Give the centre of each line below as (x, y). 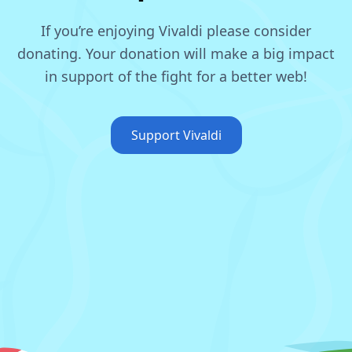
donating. (51, 53)
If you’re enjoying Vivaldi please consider (176, 31)
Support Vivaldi (176, 135)
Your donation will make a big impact (210, 53)
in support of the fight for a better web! (176, 76)
